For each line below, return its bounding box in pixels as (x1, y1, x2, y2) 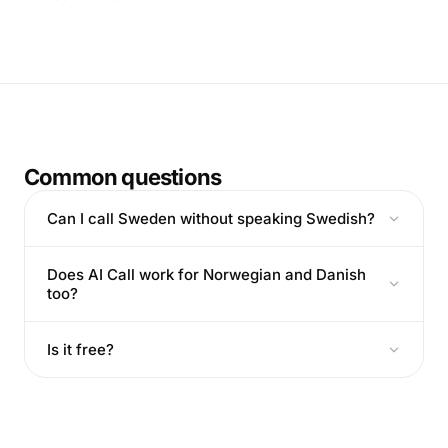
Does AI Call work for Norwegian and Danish (47, 265, 366, 284)
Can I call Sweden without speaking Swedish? (47, 209, 375, 228)
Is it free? (47, 340, 114, 359)
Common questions (24, 164, 222, 190)
